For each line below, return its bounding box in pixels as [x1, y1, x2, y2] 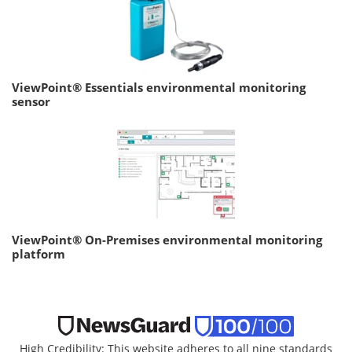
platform [12, 246, 65, 262]
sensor [12, 93, 50, 110]
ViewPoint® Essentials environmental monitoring [12, 79, 306, 96]
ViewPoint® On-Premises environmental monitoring [12, 232, 322, 248]
